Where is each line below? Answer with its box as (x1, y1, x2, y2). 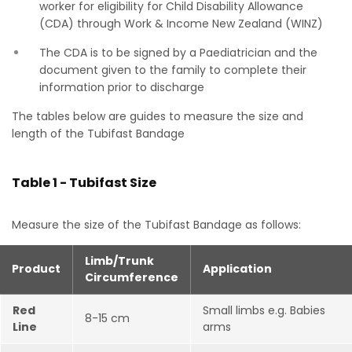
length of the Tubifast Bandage (12, 126, 185, 141)
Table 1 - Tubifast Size (12, 174, 156, 192)
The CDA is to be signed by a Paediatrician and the (39, 45, 317, 60)
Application (203, 261, 272, 277)
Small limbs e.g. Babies (203, 302, 325, 318)
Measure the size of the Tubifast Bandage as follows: (12, 217, 301, 233)
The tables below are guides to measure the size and (12, 108, 303, 124)
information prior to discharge (39, 79, 204, 95)
